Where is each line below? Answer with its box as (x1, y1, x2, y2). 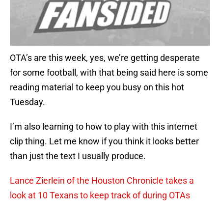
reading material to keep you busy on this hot (10, 82, 184, 93)
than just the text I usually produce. (10, 151, 146, 162)
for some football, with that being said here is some (10, 67, 208, 78)
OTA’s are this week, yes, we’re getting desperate (10, 53, 200, 63)
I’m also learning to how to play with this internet (10, 121, 197, 132)
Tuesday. (10, 97, 45, 108)
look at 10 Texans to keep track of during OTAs (10, 190, 190, 201)
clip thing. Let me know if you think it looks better (10, 136, 199, 147)
